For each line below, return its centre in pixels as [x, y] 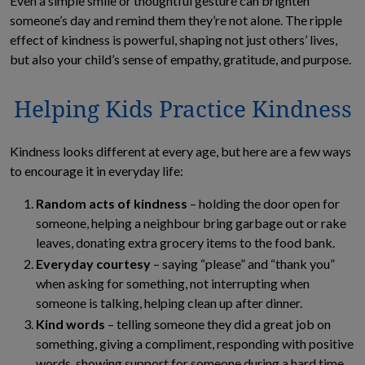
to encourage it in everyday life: [98, 170]
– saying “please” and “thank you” [243, 264]
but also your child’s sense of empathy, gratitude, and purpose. [182, 59]
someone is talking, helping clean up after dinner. [172, 303]
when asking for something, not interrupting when [173, 284]
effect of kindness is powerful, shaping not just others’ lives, [174, 39]
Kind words [70, 324]
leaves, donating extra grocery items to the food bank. [188, 242]
